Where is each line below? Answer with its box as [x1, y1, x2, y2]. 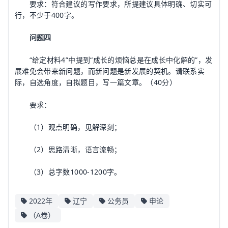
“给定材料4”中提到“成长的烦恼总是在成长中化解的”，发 [15, 55, 213, 65]
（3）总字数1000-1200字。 [15, 167, 122, 177]
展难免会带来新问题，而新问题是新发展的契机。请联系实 [15, 66, 205, 76]
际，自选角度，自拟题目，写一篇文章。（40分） [15, 77, 177, 87]
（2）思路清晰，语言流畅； [15, 145, 122, 154]
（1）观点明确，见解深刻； [15, 122, 122, 132]
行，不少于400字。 [15, 10, 79, 20]
